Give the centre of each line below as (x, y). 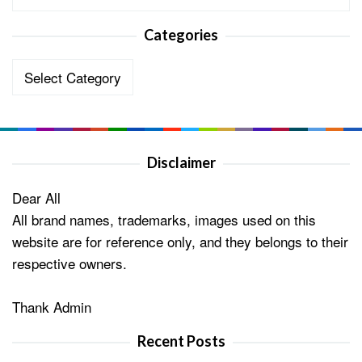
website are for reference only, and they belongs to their (180, 241)
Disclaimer (181, 162)
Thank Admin (52, 307)
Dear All (36, 198)
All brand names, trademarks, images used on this (164, 219)
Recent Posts (181, 341)
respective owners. (69, 263)
